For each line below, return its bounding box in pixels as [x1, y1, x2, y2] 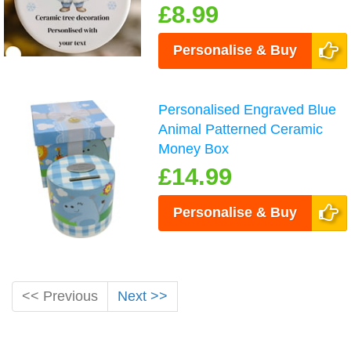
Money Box [158, 141, 230, 157]
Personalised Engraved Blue [158, 102, 337, 118]
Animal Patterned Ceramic [158, 121, 324, 138]
